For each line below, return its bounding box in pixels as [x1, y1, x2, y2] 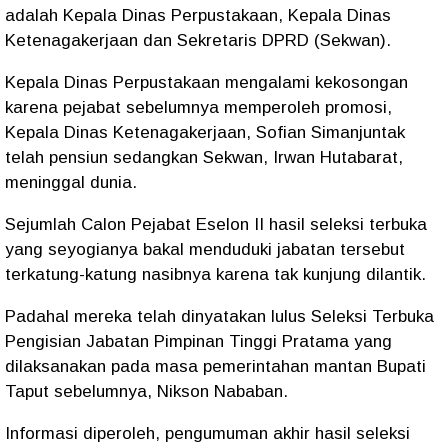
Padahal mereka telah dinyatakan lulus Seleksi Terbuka [5, 307, 434, 327]
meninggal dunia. [5, 173, 137, 193]
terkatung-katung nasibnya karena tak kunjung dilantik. [5, 265, 426, 285]
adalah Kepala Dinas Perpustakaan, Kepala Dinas [5, 6, 391, 26]
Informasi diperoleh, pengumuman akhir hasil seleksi [5, 424, 410, 444]
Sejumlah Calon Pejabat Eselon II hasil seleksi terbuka [5, 215, 427, 235]
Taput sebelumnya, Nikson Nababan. [5, 382, 288, 402]
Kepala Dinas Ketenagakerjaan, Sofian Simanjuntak [5, 123, 405, 143]
